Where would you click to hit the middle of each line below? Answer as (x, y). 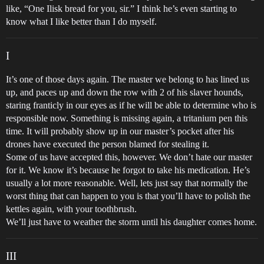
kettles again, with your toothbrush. (71, 209)
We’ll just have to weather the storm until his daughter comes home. (131, 222)
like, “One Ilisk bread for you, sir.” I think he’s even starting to (121, 9)
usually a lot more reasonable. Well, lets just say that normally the (127, 183)
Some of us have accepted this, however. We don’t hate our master (129, 157)
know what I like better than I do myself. (81, 22)
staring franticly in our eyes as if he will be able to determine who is (131, 105)
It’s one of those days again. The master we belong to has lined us (128, 79)
